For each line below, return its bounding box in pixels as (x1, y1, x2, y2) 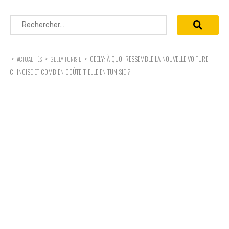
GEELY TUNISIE (51, 55, 81, 63)
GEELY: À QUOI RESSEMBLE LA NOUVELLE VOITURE (90, 53, 208, 64)
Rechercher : (10, 15, 58, 26)
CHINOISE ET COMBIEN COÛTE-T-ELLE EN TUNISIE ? (10, 66, 131, 77)
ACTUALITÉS (17, 55, 42, 63)
